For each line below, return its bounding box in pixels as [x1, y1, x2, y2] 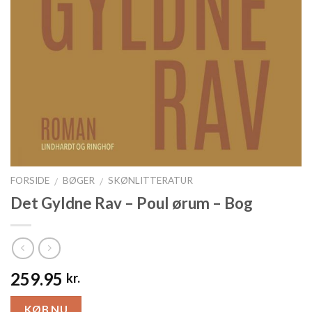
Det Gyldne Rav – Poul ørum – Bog [10, 194, 253, 213]
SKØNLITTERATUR [108, 175, 194, 187]
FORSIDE [10, 175, 49, 187]
